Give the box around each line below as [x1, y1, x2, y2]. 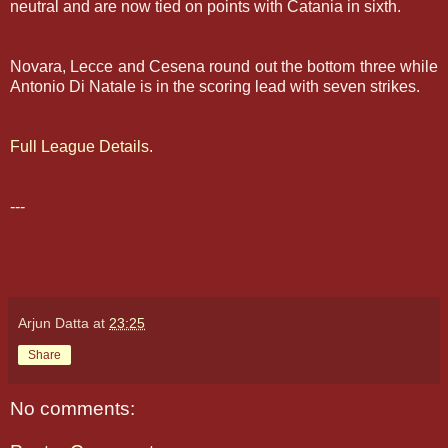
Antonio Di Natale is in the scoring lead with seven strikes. [10, 77, 420, 95]
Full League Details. [10, 137, 153, 155]
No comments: [10, 397, 135, 419]
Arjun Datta [18, 314, 89, 331]
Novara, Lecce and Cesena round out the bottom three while [10, 57, 438, 75]
